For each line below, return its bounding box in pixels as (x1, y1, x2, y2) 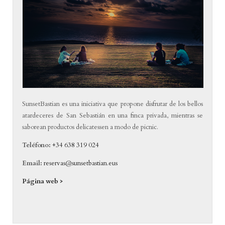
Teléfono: (22, 141, 53, 150)
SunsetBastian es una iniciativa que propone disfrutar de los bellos (22, 99, 203, 109)
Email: (22, 159, 43, 168)
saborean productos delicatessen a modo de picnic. (22, 123, 159, 132)
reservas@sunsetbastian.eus (44, 159, 118, 168)
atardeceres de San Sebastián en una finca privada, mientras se (22, 111, 203, 121)
